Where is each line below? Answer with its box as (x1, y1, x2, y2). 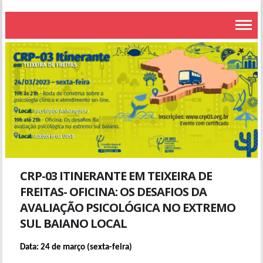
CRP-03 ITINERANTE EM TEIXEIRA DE (20, 167, 213, 184)
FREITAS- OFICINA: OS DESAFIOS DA (20, 183, 207, 200)
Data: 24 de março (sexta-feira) (20, 242, 133, 252)
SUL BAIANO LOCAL (20, 215, 127, 231)
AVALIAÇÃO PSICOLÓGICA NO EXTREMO (20, 199, 236, 215)
